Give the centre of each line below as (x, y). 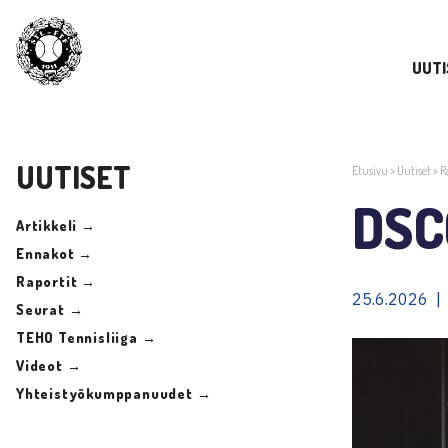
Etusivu (370, 170)
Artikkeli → (56, 225)
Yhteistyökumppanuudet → (114, 393)
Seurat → (50, 309)
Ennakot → (55, 253)
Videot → (49, 365)
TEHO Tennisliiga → (86, 337)
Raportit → (56, 281)
